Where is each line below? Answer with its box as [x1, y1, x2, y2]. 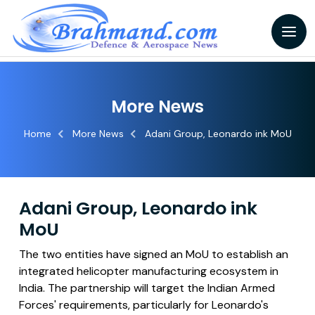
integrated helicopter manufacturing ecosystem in [19, 264, 278, 278]
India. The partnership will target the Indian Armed [19, 281, 275, 295]
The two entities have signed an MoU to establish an [19, 247, 288, 262]
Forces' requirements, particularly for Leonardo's [19, 297, 269, 312]
